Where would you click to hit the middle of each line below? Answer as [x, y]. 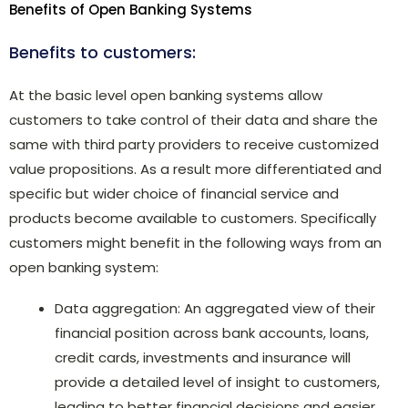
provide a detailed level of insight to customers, [217, 382]
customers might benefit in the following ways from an [195, 242]
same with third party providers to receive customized [194, 144]
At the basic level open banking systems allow [166, 95]
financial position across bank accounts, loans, [212, 332]
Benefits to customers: [102, 52]
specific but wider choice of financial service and [174, 193]
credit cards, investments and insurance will [203, 357]
